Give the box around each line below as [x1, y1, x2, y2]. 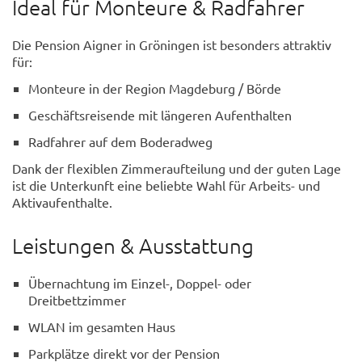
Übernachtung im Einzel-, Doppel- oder [28, 275, 251, 292]
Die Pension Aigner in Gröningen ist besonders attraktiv [12, 36, 331, 53]
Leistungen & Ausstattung [12, 232, 254, 258]
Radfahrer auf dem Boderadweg [28, 133, 213, 150]
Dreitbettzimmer [28, 292, 126, 309]
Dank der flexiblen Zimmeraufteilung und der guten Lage [12, 160, 341, 177]
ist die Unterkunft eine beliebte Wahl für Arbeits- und [12, 177, 320, 194]
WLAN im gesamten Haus [28, 318, 175, 335]
